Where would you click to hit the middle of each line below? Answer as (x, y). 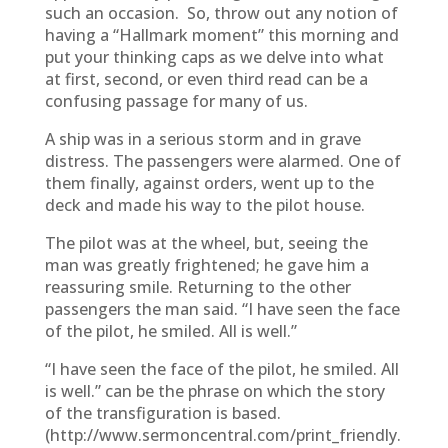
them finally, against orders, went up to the (209, 183)
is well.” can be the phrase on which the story (214, 391)
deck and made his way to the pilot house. (204, 205)
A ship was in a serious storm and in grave (202, 139)
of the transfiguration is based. (164, 413)
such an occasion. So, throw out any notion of (221, 13)
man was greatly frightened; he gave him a (206, 265)
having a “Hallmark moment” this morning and (221, 35)
